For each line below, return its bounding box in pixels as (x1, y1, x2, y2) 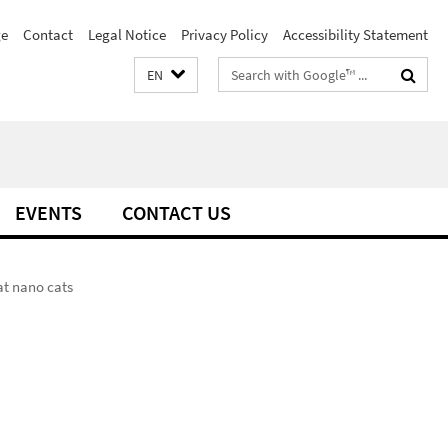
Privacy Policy (181, 25, 268, 44)
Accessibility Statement (283, 25, 428, 44)
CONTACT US (122, 200, 231, 225)
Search (219, 61, 262, 80)
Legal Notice (88, 25, 166, 44)
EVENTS (15, 200, 82, 225)
